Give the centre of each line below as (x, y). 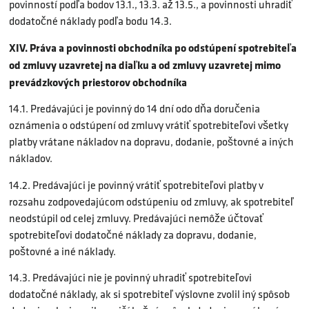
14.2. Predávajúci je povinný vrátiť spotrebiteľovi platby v (136, 185)
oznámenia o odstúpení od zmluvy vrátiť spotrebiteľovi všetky (149, 126)
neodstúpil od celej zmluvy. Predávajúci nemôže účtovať (136, 218)
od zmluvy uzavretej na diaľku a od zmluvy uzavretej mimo (145, 65)
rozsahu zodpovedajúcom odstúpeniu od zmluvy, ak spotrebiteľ (151, 201)
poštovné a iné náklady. (62, 251)
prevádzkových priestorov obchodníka (98, 82)
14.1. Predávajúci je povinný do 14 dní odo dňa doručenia (134, 109)
